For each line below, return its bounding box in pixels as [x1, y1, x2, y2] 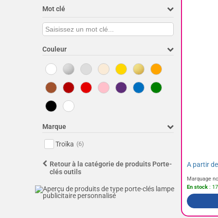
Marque [42, 123, 66, 130]
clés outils [50, 168, 81, 176]
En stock [187, 184, 208, 191]
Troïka [55, 140, 74, 148]
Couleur [42, 45, 67, 53]
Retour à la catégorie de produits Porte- [50, 160, 172, 168]
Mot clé [42, 5, 65, 13]
